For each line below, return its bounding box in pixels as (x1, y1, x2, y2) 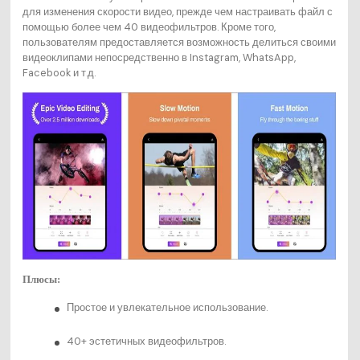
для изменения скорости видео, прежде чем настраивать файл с (22, 5, 333, 19)
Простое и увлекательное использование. (66, 301, 268, 315)
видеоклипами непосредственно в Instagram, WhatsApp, (22, 51, 296, 65)
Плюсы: (22, 274, 60, 286)
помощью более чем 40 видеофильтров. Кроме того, (22, 20, 276, 35)
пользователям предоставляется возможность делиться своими (22, 35, 336, 50)
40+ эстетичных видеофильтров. (66, 334, 226, 349)
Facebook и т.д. (22, 66, 96, 80)
